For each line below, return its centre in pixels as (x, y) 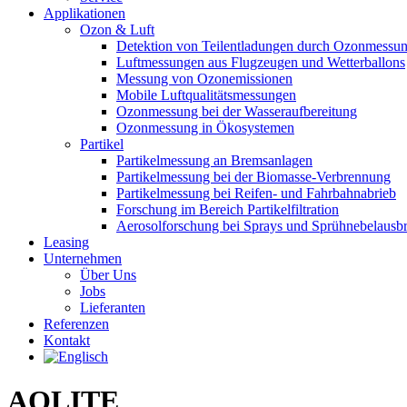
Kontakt (67, 340)
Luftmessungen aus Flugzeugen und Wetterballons (261, 62)
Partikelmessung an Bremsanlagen (214, 160)
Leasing (66, 242)
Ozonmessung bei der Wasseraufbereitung (237, 111)
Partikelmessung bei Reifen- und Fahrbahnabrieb (256, 193)
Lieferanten (113, 307)
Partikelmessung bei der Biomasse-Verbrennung (253, 176)
